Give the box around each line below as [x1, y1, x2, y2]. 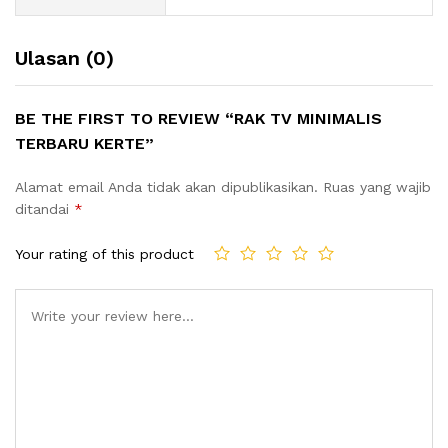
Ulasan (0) [15, 45, 114, 70]
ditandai [15, 200, 74, 217]
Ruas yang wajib [323, 178, 431, 195]
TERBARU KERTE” [15, 133, 154, 153]
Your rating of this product [15, 246, 194, 263]
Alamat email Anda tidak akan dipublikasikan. [15, 178, 318, 195]
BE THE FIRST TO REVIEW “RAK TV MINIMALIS [15, 108, 382, 128]
